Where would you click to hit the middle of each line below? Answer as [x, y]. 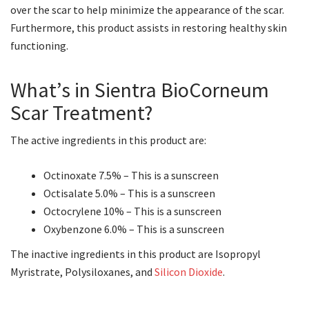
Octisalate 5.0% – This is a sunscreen [129, 193]
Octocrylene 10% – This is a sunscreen [132, 211]
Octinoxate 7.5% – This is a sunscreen [131, 175]
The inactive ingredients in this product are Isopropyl [136, 254]
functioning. [39, 46]
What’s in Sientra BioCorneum [140, 90]
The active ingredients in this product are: [108, 140]
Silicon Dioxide [189, 272]
